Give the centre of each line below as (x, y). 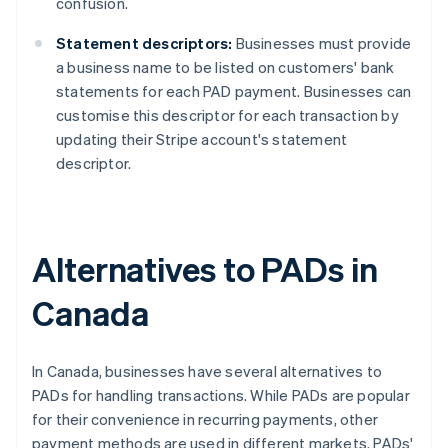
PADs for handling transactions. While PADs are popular (221, 395)
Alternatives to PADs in (205, 269)
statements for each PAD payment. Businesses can (234, 91)
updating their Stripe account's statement (202, 139)
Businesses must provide (322, 43)
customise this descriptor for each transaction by (227, 115)
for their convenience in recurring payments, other (205, 419)
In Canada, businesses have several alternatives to (207, 371)
